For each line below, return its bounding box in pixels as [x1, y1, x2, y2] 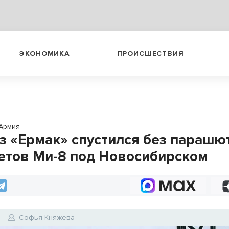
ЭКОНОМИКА [19, 49, 70, 58]
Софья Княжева [19, 213, 75, 222]
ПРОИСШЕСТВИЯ [117, 49, 184, 58]
